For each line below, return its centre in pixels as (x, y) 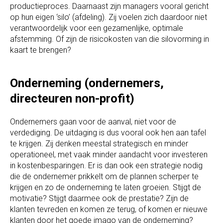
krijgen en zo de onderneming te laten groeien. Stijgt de (106, 188)
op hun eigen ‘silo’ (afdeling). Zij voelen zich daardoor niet (109, 17)
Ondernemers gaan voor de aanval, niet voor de (93, 122)
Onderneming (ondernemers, (87, 83)
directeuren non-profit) (72, 99)
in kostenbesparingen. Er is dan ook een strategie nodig (106, 166)
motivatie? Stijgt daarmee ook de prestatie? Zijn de (99, 199)
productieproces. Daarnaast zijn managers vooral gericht (109, 6)
